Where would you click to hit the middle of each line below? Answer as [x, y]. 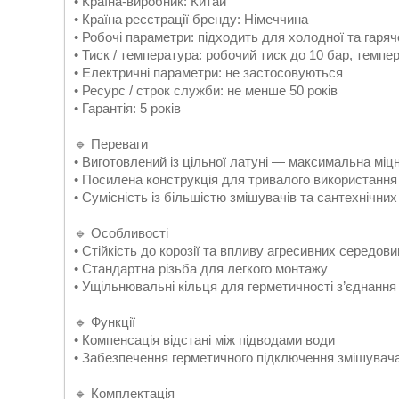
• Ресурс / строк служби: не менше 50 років [206, 90]
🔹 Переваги [111, 144]
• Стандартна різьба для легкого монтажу [201, 269]
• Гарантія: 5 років [127, 108]
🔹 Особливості [121, 233]
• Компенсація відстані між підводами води [204, 340]
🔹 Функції [105, 322]
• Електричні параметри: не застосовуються [208, 73]
